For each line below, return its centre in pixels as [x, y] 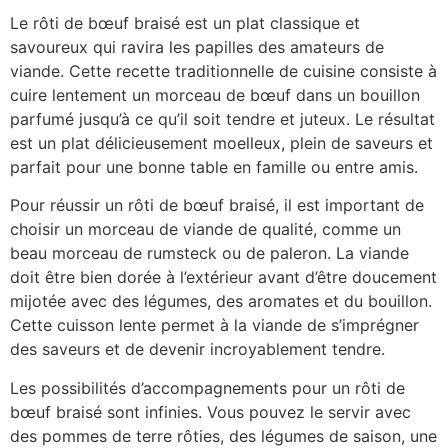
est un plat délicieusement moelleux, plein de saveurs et [221, 143]
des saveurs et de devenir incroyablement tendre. [197, 349]
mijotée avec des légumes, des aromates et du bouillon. [221, 301]
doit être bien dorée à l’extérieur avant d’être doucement [223, 277]
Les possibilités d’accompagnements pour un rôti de [207, 387]
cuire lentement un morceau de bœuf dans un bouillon [215, 95]
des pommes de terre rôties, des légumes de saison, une [223, 435]
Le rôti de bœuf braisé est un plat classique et [185, 23]
